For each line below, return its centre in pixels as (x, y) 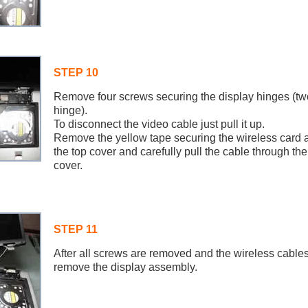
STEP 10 (76, 73)
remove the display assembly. (125, 267)
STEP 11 (75, 229)
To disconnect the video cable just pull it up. (159, 124)
